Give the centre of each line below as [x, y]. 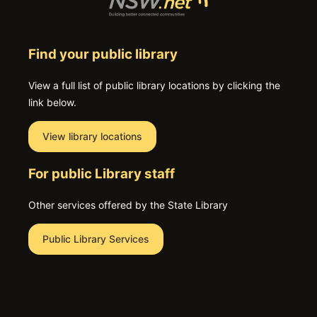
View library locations [92, 136]
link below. [52, 102]
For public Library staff [102, 173]
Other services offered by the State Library [128, 204]
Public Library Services [96, 238]
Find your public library [103, 54]
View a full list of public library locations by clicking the [154, 85]
